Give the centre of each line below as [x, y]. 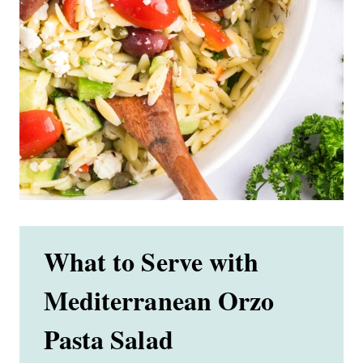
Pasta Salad [109, 340]
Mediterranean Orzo [159, 301]
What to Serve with [152, 262]
